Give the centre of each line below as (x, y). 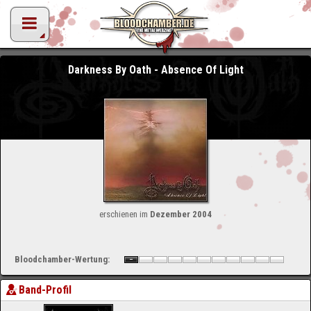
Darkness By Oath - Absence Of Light (155, 70)
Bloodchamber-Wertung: (62, 259)
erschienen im (125, 214)
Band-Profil (45, 290)
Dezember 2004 (181, 214)
